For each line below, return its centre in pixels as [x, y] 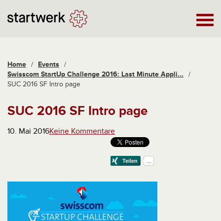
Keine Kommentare [82, 131]
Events [49, 64]
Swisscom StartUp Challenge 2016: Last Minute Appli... [95, 74]
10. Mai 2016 [28, 131]
